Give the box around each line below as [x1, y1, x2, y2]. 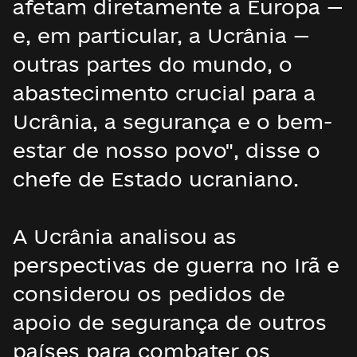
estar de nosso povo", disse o [13, 139, 320, 162]
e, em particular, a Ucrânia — [13, 24, 310, 47]
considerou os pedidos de [13, 282, 285, 305]
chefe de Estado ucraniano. [13, 167, 299, 190]
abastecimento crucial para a [13, 81, 316, 104]
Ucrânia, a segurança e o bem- [13, 110, 332, 133]
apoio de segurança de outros [13, 311, 327, 334]
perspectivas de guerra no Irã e [13, 253, 339, 277]
